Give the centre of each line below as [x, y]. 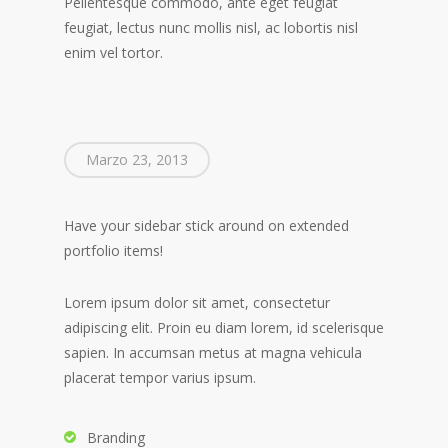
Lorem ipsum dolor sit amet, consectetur [197, 303]
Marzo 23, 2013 [137, 160]
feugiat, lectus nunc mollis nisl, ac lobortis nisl [211, 28]
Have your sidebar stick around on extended [206, 226]
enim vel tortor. [114, 53]
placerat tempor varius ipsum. [160, 378]
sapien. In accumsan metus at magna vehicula [213, 353]
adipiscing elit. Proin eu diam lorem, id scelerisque [224, 328]
